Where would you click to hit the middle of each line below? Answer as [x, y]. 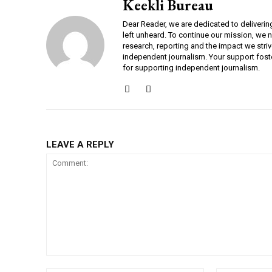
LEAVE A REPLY [80, 145]
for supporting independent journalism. [191, 68]
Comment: [66, 262]
